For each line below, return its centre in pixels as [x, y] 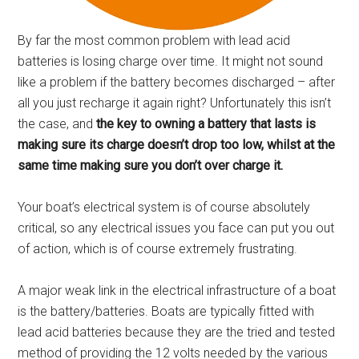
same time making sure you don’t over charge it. [151, 165]
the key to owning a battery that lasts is [205, 123]
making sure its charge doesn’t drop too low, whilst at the [177, 144]
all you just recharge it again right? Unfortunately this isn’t [175, 103]
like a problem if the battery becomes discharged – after [177, 82]
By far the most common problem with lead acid [154, 40]
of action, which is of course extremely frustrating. [158, 248]
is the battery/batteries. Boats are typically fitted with [166, 311]
